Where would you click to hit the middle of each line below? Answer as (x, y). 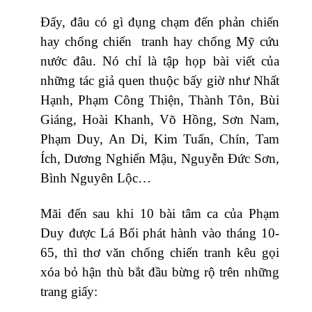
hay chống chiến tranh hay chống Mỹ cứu (160, 41)
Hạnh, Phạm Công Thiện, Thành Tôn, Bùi (160, 100)
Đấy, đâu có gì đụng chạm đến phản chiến (160, 22)
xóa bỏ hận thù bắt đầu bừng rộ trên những (160, 272)
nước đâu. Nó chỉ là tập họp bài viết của (160, 61)
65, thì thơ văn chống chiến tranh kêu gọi (160, 252)
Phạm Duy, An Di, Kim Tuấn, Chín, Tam (160, 139)
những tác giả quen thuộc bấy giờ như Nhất (160, 80)
